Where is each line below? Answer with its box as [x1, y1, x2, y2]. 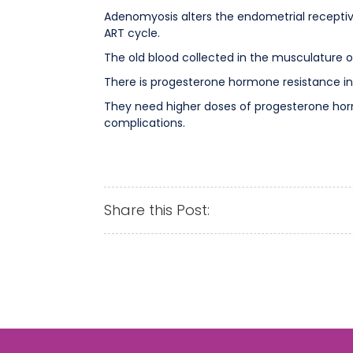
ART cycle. [103, 24, 160, 41]
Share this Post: [103, 199, 210, 220]
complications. [103, 114, 185, 131]
